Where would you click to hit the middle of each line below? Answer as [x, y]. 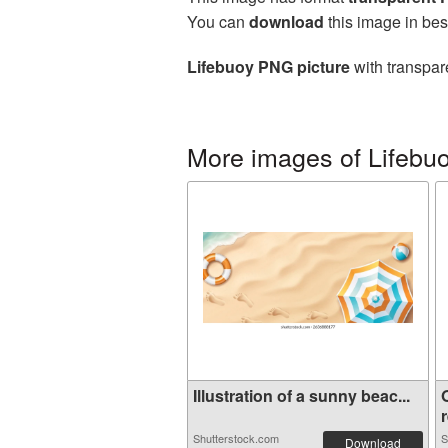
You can [218, 21]
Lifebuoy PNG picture [268, 66]
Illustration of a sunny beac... [301, 395]
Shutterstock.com [236, 438]
